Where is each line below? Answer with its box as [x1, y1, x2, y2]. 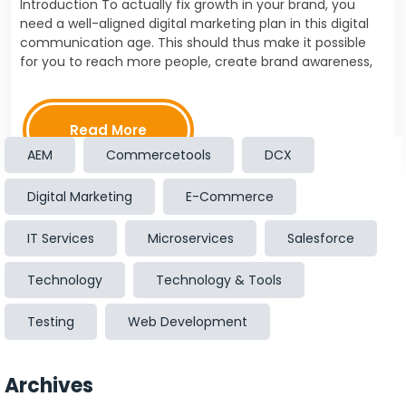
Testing [27, 313, 74, 331]
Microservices [148, 229, 234, 247]
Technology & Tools [156, 271, 282, 289]
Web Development [128, 313, 247, 331]
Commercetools [106, 146, 211, 164]
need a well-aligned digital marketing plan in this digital [20, 14, 369, 33]
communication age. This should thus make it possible [20, 34, 366, 52]
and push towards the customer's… [20, 72, 242, 90]
